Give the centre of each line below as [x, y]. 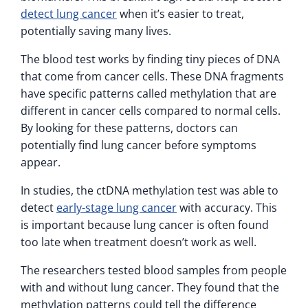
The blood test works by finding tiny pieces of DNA [150, 59]
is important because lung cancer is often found [145, 224]
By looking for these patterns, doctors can [129, 128]
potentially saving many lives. [96, 31]
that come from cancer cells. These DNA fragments [152, 76]
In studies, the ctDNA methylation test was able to [150, 190]
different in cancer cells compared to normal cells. [151, 110]
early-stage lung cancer [117, 207]
